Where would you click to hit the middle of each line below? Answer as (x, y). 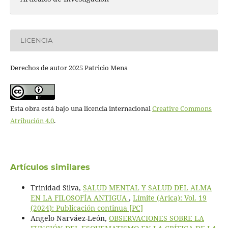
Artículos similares (50, 167)
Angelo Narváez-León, (69, 218)
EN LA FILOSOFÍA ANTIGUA (79, 198)
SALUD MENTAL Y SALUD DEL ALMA (147, 188)
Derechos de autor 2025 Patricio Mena (69, 67)
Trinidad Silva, (56, 188)
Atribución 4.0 (32, 121)
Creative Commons (182, 108)
